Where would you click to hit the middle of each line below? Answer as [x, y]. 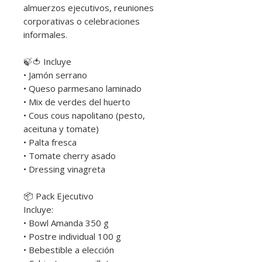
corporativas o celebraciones [82, 21]
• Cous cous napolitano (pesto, [84, 115]
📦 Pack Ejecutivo [58, 196]
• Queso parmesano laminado [82, 88]
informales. [45, 34]
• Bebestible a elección [69, 249]
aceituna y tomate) [61, 128]
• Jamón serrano [55, 75]
